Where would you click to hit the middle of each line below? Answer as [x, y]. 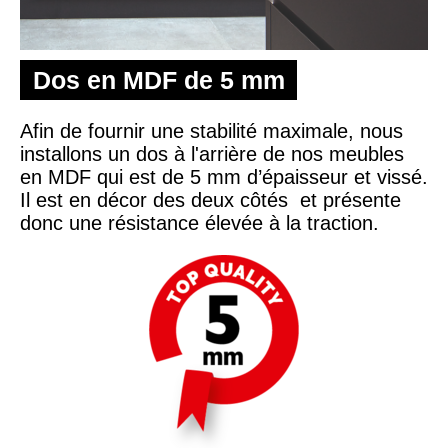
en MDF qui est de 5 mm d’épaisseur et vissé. [224, 177]
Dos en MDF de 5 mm [158, 80]
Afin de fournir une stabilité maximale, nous [211, 131]
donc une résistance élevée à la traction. [199, 223]
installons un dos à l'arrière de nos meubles [212, 154]
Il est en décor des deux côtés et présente [210, 200]
